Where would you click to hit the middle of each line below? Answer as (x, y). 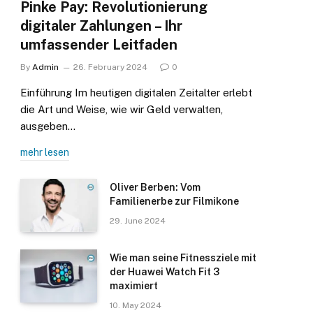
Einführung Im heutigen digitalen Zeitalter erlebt (136, 93)
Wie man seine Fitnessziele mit (183, 258)
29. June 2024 (138, 221)
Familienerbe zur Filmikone (174, 202)
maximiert (134, 286)
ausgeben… (48, 126)
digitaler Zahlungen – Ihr (101, 26)
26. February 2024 (110, 67)
